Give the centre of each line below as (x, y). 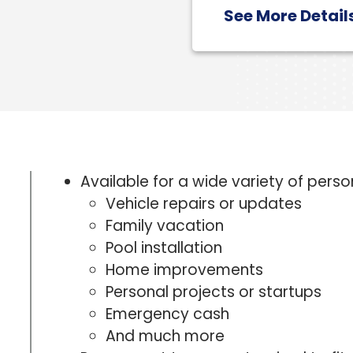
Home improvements (184, 270)
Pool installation (164, 248)
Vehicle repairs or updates (204, 204)
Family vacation (165, 226)
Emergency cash (167, 314)
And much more (165, 336)
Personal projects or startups (214, 292)
